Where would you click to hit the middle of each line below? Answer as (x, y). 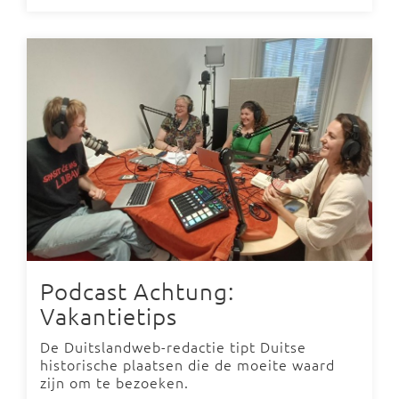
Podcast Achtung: (137, 290)
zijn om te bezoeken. (114, 382)
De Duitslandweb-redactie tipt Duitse (173, 346)
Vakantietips (109, 315)
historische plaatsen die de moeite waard (187, 364)
